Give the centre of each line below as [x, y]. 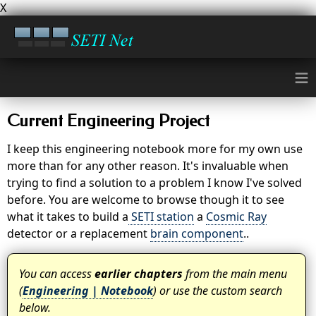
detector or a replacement [79, 233]
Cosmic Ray [236, 217]
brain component [197, 233]
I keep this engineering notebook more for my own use [155, 149]
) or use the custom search [218, 291]
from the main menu [235, 274]
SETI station [161, 217]
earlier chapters [139, 274]
